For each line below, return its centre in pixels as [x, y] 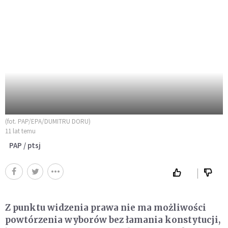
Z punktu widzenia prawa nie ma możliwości [106, 208]
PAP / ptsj [25, 146]
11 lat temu [20, 131]
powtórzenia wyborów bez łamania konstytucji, [113, 220]
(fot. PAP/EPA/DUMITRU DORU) [48, 122]
